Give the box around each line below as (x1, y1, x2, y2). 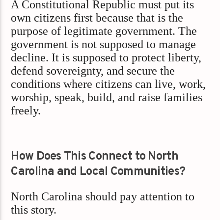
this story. (11, 203, 57, 216)
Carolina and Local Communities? (11, 165, 186, 180)
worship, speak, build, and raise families (11, 90, 203, 104)
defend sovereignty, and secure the (11, 64, 175, 77)
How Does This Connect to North (11, 149, 178, 165)
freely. (11, 104, 41, 117)
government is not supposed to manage (11, 37, 196, 51)
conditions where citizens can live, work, (11, 77, 206, 90)
